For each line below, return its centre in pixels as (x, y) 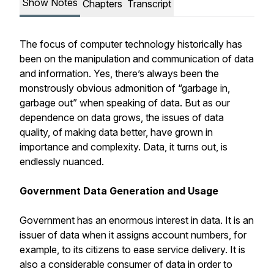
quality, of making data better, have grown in (116, 132)
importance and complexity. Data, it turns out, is (124, 147)
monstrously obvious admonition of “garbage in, (125, 88)
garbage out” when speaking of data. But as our (125, 103)
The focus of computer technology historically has (131, 44)
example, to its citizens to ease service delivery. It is (132, 250)
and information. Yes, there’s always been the (119, 73)
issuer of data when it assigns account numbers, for (133, 235)
